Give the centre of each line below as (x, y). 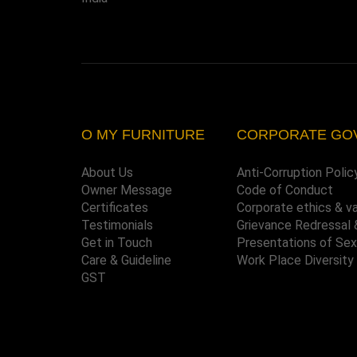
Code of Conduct (285, 190)
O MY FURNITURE (143, 135)
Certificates (115, 207)
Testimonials (117, 225)
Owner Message (127, 190)
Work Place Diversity (295, 260)
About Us (107, 172)
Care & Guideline (126, 260)
